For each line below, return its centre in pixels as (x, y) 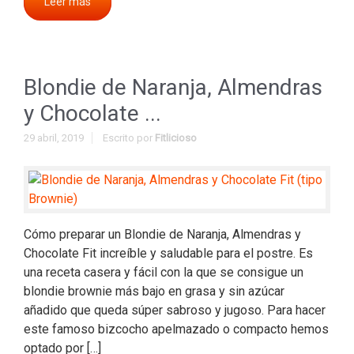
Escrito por (129, 138)
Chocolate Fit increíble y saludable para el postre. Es (168, 253)
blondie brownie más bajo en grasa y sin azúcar (154, 291)
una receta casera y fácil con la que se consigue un (164, 272)
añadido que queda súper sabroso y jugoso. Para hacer (175, 310)
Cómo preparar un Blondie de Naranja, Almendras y (162, 234)
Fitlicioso (176, 138)
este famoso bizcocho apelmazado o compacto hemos (176, 329)
